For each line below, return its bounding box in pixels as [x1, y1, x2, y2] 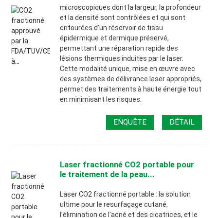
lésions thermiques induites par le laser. [60, 54, 184, 62]
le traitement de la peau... [60, 169, 155, 179]
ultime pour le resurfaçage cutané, [60, 200, 168, 208]
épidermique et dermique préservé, [60, 34, 169, 42]
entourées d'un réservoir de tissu [60, 24, 163, 32]
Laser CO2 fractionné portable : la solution [60, 190, 191, 198]
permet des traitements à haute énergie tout [60, 85, 202, 93]
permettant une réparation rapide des [60, 44, 179, 52]
